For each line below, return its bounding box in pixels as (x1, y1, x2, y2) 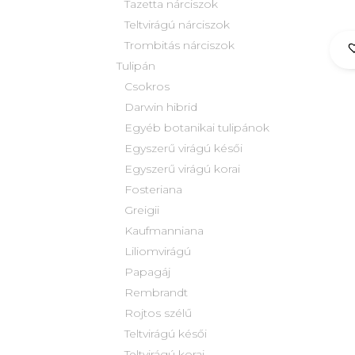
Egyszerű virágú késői (124, 141, 242, 156)
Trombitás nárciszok (124, 38, 235, 53)
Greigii (124, 203, 159, 218)
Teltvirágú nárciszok (124, 17, 230, 32)
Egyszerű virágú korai (124, 162, 240, 177)
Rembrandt (124, 285, 188, 300)
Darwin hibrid (124, 100, 197, 115)
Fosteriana (124, 182, 182, 197)
